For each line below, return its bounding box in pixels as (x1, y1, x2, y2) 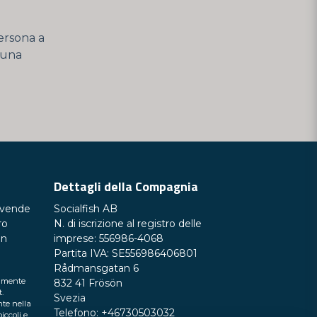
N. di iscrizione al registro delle (54, 217, 202, 230)
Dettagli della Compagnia (54, 177, 198, 196)
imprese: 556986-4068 (54, 232, 163, 245)
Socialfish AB (54, 202, 117, 215)
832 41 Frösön (54, 277, 122, 289)
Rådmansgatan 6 (54, 262, 139, 275)
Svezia (54, 292, 86, 304)
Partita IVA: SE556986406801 (54, 247, 197, 260)
